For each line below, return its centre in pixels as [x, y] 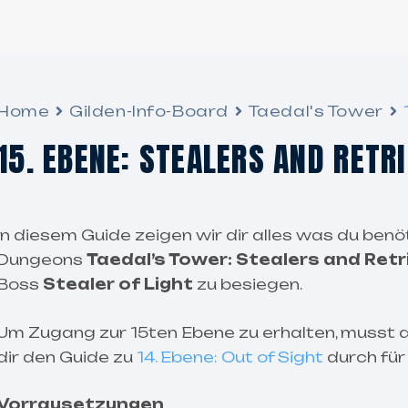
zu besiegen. [248, 284]
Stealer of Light [118, 284]
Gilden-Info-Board [149, 111]
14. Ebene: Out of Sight [230, 357]
